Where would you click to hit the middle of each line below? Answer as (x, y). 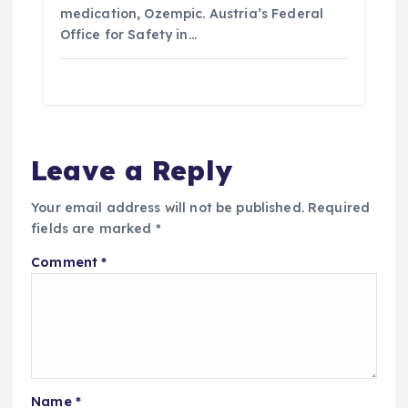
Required (339, 207)
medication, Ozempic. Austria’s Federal (192, 14)
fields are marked (93, 228)
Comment (66, 262)
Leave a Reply (132, 169)
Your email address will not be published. (168, 207)
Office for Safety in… (128, 35)
